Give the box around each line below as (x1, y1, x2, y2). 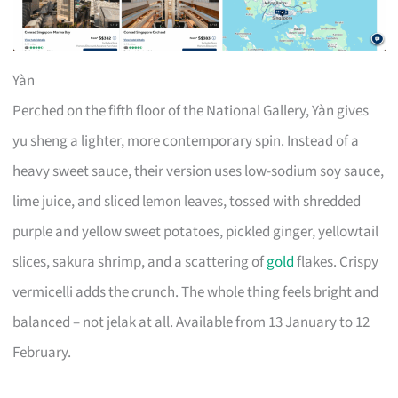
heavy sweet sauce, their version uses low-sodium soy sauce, (12, 160, 385, 182)
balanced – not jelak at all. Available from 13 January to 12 (12, 311, 370, 333)
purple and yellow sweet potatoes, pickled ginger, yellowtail (12, 220, 379, 243)
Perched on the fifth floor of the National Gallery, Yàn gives (12, 99, 370, 122)
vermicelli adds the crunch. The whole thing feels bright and (12, 281, 379, 303)
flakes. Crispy (294, 251, 379, 273)
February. (12, 341, 72, 363)
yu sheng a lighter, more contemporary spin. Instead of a (12, 130, 360, 152)
